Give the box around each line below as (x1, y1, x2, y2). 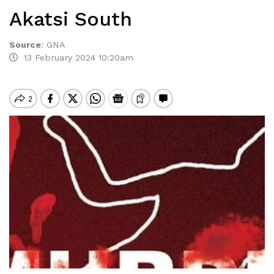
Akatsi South (9, 7, 138, 31)
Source (9, 40, 41, 50)
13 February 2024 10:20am (18, 53, 133, 62)
